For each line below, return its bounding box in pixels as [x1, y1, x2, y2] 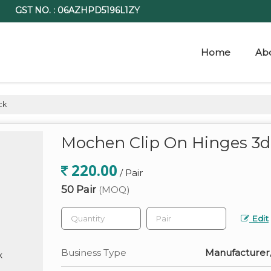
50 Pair [61, 183, 99, 196]
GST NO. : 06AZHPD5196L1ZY [15, 5, 140, 16]
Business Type [61, 247, 126, 259]
